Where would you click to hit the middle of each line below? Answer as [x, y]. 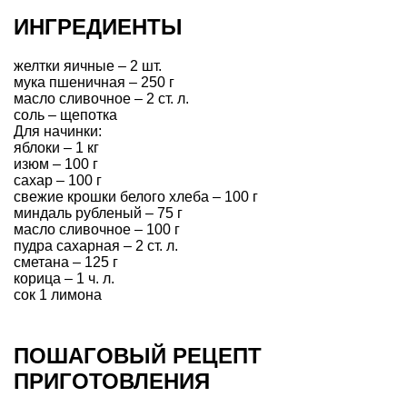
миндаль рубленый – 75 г [98, 213]
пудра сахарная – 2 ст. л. [96, 245]
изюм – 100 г [56, 164]
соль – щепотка [65, 114]
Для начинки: [58, 131]
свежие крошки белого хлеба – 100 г [136, 196]
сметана [41, 262]
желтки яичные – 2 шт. [88, 65]
